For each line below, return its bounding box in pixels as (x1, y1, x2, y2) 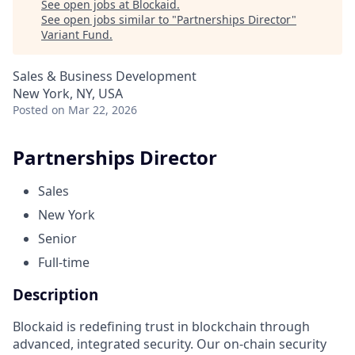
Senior (38, 229, 77, 247)
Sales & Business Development (13, 67, 197, 85)
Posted (13, 102, 48, 117)
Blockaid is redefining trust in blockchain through (13, 318, 310, 336)
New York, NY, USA (13, 85, 123, 102)
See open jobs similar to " (41, 12, 177, 27)
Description (13, 284, 98, 304)
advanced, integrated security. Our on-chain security (13, 335, 326, 353)
